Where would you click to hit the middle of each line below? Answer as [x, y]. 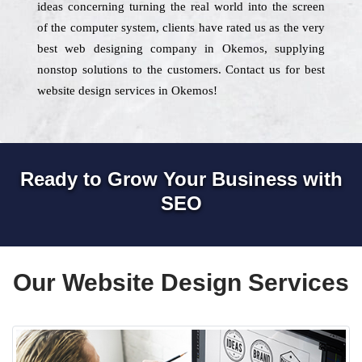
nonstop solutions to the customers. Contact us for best [181, 69]
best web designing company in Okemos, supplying [181, 48]
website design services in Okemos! [127, 90]
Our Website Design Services [181, 282]
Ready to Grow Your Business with [181, 179]
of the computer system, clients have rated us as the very [181, 27]
